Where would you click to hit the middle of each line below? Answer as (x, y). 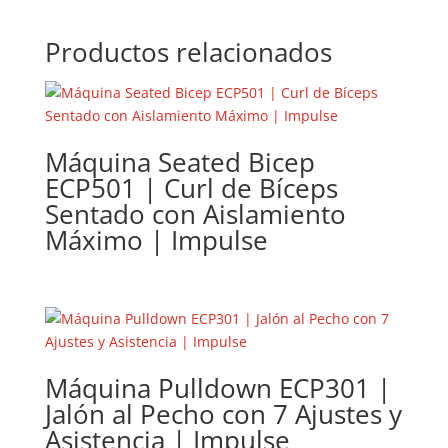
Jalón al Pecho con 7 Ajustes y (223, 414)
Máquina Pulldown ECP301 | (217, 388)
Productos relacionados (188, 52)
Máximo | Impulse (156, 240)
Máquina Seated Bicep (179, 162)
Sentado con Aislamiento (195, 214)
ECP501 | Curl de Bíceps (191, 188)
